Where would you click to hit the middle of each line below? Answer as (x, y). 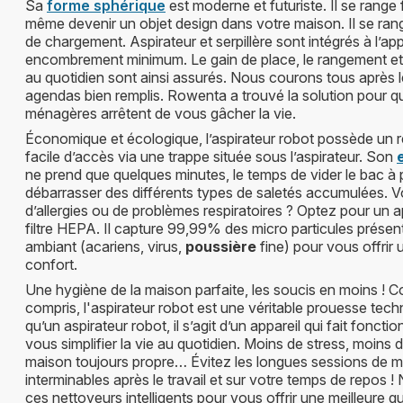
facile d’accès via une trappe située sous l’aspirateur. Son (211, 156)
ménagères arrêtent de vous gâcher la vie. (161, 113)
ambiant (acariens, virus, (105, 246)
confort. (51, 264)
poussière (221, 246)
